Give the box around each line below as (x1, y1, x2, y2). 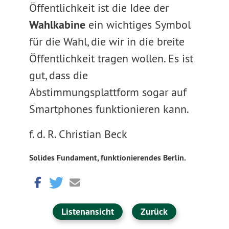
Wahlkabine (29, 17, 88, 32)
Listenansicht (61, 205, 114, 217)
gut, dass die (29, 68, 88, 82)
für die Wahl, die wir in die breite (29, 34, 185, 49)
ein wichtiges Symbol (88, 17, 191, 32)
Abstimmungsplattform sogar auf (29, 85, 187, 99)
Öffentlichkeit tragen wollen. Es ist (29, 51, 193, 65)
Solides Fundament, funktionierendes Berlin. (29, 152, 186, 163)
